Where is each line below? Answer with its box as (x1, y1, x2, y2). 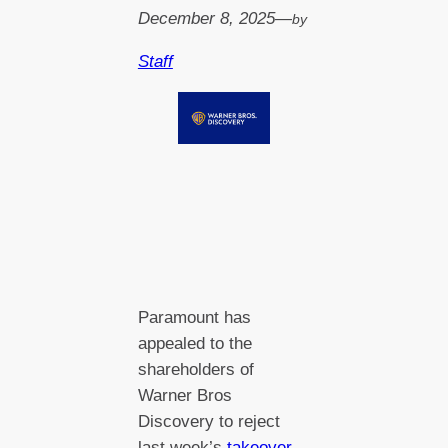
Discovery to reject (137, 411, 280, 431)
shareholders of (137, 359, 254, 379)
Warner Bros (137, 385, 232, 405)
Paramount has (137, 307, 251, 327)
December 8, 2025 (137, 9, 275, 29)
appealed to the (137, 333, 252, 353)
